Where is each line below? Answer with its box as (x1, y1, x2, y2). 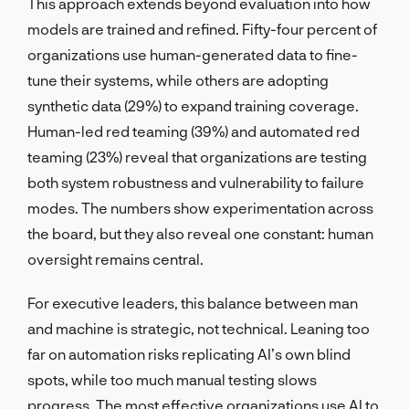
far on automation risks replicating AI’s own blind (27, 344, 351, 362)
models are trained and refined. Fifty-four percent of (27, 19, 377, 37)
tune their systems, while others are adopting (27, 70, 329, 89)
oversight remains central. (27, 249, 204, 267)
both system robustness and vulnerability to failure (27, 173, 364, 191)
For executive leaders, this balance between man (27, 293, 358, 311)
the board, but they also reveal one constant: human (27, 224, 373, 242)
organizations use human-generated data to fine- (27, 45, 358, 63)
